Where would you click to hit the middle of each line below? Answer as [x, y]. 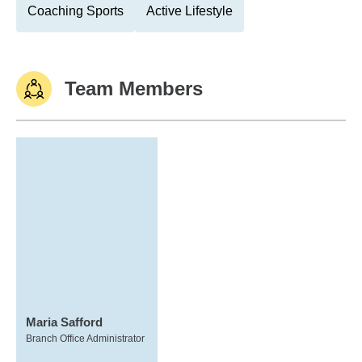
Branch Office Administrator [85, 339]
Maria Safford [64, 322]
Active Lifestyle [189, 11]
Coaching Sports [76, 11]
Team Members [134, 88]
